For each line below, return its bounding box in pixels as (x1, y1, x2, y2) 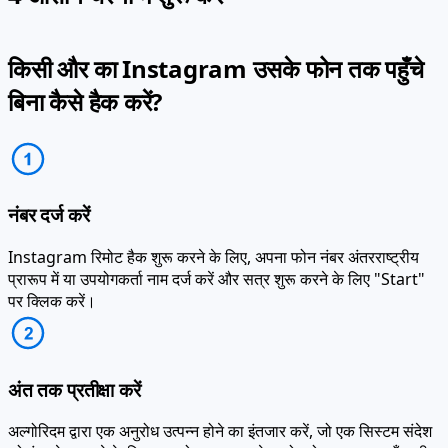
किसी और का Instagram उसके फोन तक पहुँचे (8, 29, 424, 63)
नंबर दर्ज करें (8, 180, 90, 206)
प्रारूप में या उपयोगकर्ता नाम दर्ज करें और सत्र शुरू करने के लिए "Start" (8, 245, 425, 268)
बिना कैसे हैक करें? (8, 62, 163, 96)
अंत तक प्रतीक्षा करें (8, 354, 141, 380)
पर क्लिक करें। (8, 267, 96, 290)
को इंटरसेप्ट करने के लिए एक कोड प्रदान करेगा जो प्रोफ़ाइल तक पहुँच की (8, 420, 428, 443)
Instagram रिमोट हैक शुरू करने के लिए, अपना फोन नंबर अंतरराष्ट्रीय (8, 223, 419, 246)
